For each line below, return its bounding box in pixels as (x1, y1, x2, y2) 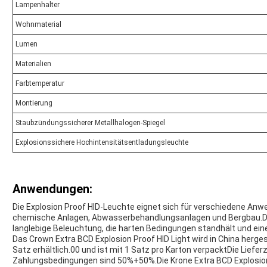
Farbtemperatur (15, 79, 64, 88)
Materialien (15, 60, 51, 69)
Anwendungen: (13, 182, 92, 197)
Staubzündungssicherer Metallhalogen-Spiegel (15, 119, 165, 128)
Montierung (15, 99, 52, 108)
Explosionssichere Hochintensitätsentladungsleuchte (15, 138, 188, 147)
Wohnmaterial (15, 20, 61, 29)
